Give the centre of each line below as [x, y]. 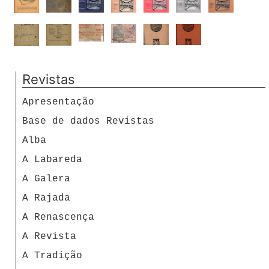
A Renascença [58, 217]
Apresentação [58, 102]
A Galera [46, 179]
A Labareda [52, 159]
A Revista [49, 236]
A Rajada [46, 198]
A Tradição [52, 255]
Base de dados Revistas [88, 121]
